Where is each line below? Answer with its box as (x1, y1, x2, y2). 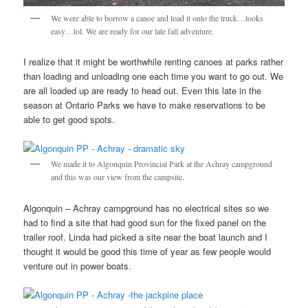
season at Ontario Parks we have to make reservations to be (23, 98, 266, 112)
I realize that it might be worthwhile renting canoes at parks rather (23, 55, 284, 69)
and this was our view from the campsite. (51, 171, 185, 183)
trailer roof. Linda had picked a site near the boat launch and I (23, 230, 268, 243)
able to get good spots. (23, 113, 115, 126)
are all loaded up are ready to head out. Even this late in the (23, 84, 262, 98)
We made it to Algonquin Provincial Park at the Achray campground (51, 158, 273, 170)
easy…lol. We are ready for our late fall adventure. (51, 25, 214, 36)
